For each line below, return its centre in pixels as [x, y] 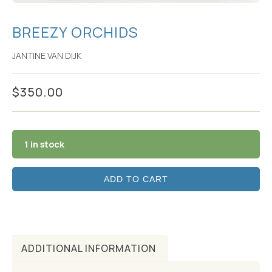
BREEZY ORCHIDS [75, 32]
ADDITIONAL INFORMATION [89, 249]
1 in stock [44, 144]
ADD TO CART [136, 179]
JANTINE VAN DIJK [47, 56]
